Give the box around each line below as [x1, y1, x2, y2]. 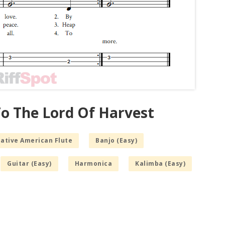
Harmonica [74, 159, 112, 168]
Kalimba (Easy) [135, 159, 185, 168]
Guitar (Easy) [7, 159, 52, 168]
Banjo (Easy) [95, 136, 137, 145]
